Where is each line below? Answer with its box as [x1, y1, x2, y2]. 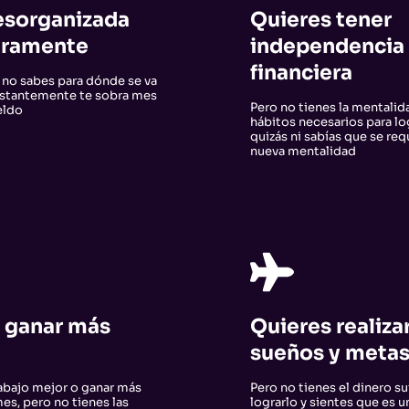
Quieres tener [249, 5, 392, 32]
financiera [249, 58, 352, 85]
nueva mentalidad [249, 143, 356, 159]
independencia [249, 32, 404, 58]
